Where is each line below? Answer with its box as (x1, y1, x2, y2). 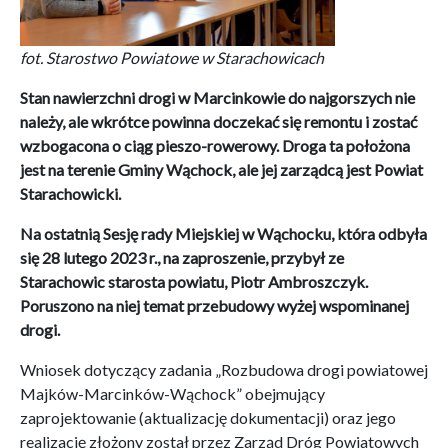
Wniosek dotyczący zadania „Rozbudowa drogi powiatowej (20, 360, 428, 379)
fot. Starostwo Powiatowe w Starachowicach (20, 48, 324, 67)
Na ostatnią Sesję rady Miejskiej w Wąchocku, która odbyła (20, 224, 427, 243)
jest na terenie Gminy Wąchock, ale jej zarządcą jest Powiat (20, 160, 423, 179)
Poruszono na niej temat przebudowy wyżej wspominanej (20, 296, 409, 315)
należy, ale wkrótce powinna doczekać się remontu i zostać (20, 112, 417, 131)
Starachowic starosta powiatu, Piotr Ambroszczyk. (20, 272, 368, 291)
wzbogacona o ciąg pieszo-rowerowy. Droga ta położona (20, 136, 410, 155)
